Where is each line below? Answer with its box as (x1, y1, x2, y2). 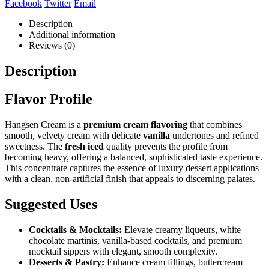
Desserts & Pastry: (29, 256, 104, 267)
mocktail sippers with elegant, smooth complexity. (29, 246, 217, 256)
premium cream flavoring (83, 119, 187, 130)
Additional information (29, 29, 115, 40)
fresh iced (65, 141, 104, 151)
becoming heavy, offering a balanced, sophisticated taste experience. (5, 151, 262, 162)
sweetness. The (5, 141, 65, 151)
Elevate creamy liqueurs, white (122, 224, 241, 235)
